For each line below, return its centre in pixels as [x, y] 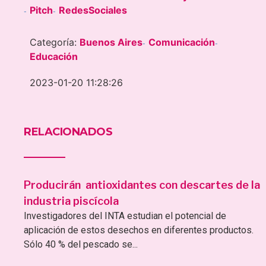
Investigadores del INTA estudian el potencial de [125, 216]
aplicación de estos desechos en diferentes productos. [139, 230]
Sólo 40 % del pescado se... [81, 244]
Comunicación [182, 42]
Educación [54, 56]
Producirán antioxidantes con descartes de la [142, 185]
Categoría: [55, 42]
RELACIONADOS [68, 132]
